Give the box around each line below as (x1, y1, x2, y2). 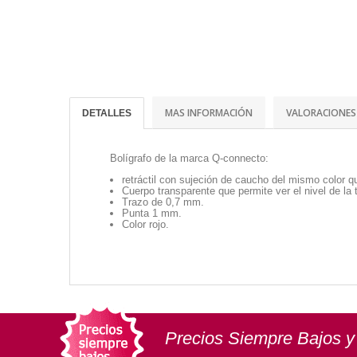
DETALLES (82, 107, 131, 119)
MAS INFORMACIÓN (165, 105, 253, 120)
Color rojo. (122, 218, 169, 230)
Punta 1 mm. (122, 206, 182, 219)
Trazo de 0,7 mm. (122, 195, 204, 208)
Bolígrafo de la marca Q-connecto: (110, 151, 269, 164)
